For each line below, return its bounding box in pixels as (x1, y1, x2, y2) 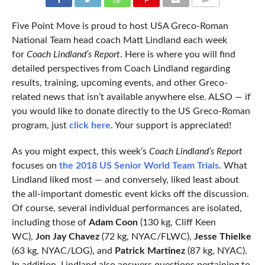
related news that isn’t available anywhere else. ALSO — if (11, 92, 251, 102)
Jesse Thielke (193, 232, 251, 242)
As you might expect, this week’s (11, 147, 149, 157)
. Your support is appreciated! (110, 121, 231, 131)
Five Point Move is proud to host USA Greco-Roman (11, 21, 228, 31)
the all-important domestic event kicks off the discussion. (11, 189, 249, 199)
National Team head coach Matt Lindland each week (11, 35, 227, 46)
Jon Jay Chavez (35, 232, 99, 242)
